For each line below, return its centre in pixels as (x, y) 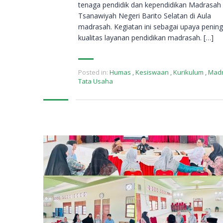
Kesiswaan (152, 72)
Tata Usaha (96, 81)
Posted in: (93, 72)
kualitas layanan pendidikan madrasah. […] (146, 38)
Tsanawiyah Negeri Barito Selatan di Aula (145, 16)
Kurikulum (188, 72)
